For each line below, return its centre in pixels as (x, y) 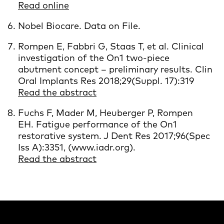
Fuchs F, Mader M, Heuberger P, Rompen (105, 112)
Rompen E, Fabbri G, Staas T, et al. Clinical (111, 46)
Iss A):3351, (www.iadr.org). (78, 147)
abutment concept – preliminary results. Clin (115, 69)
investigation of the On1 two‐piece (94, 57)
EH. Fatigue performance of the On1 (97, 124)
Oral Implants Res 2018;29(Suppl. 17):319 (106, 80)
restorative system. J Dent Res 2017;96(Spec (114, 135)
